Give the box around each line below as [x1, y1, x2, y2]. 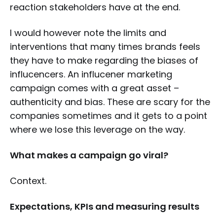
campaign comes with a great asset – [10, 82, 179, 94]
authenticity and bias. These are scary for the [10, 96, 210, 108]
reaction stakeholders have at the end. [10, 1, 180, 13]
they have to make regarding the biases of [10, 54, 198, 67]
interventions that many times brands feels [10, 40, 200, 53]
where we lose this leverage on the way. [10, 123, 185, 136]
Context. [10, 175, 46, 187]
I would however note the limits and [10, 27, 166, 39]
